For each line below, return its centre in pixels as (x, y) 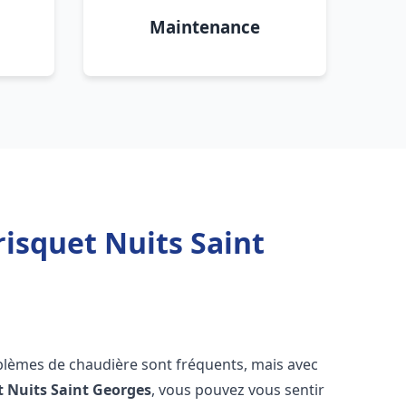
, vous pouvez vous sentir (238, 390)
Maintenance (205, 27)
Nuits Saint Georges (80, 390)
